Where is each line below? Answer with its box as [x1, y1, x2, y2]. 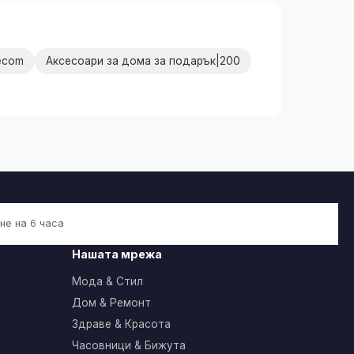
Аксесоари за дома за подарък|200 [46, 54, 240, 67]
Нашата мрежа [72, 247, 162, 261]
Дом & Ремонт [72, 296, 151, 309]
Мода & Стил [72, 274, 143, 288]
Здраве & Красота [72, 317, 171, 330]
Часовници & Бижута [72, 338, 186, 352]
